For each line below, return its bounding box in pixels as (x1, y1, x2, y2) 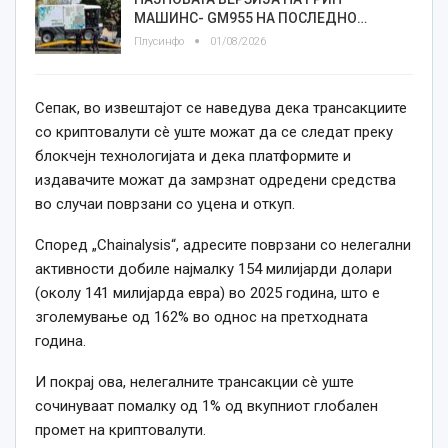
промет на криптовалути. (35, 421, 206, 440)
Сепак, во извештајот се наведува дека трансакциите (35, 99, 407, 118)
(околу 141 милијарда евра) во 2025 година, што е (35, 284, 380, 303)
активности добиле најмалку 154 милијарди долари (35, 260, 392, 279)
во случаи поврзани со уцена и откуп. (35, 195, 295, 214)
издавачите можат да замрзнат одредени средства (35, 171, 396, 190)
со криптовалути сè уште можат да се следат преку (35, 123, 393, 142)
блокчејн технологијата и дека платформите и (35, 147, 351, 166)
